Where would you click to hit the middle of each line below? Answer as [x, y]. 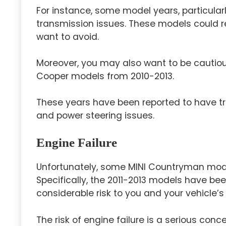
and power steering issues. [95, 116]
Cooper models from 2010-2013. [105, 76]
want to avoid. [68, 37]
